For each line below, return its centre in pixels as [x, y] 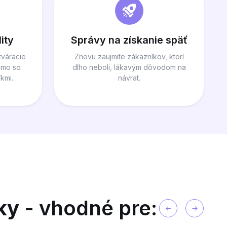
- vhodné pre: [88, 208]
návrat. [129, 78]
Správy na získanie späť [129, 40]
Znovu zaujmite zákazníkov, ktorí [129, 57]
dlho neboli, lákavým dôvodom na [129, 67]
